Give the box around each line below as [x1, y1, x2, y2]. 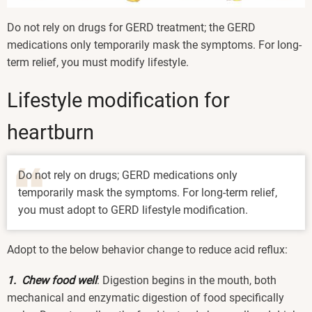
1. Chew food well [7, 273, 97, 287]
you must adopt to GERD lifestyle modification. [18, 203, 248, 217]
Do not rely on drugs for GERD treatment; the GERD [7, 20, 256, 34]
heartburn [7, 120, 94, 144]
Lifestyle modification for [7, 88, 230, 112]
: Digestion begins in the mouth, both [97, 273, 276, 287]
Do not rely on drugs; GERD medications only [18, 168, 237, 182]
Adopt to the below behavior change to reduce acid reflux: [7, 242, 288, 256]
